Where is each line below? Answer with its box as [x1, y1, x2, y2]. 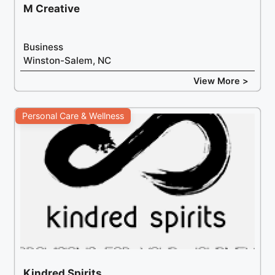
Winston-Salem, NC [23, 54, 112, 66]
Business [23, 41, 64, 53]
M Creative [23, 2, 80, 15]
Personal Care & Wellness [22, 110, 125, 122]
